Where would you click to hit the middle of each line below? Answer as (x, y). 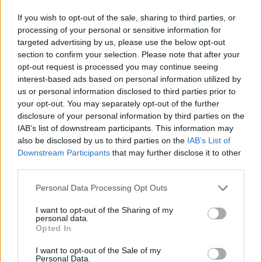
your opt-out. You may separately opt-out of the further (118, 103)
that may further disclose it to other (175, 152)
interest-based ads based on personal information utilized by (129, 79)
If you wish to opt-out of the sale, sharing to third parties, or (127, 17)
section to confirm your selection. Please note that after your (129, 54)
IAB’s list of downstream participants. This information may (125, 128)
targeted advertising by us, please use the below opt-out (121, 42)
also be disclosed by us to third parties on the (102, 140)
